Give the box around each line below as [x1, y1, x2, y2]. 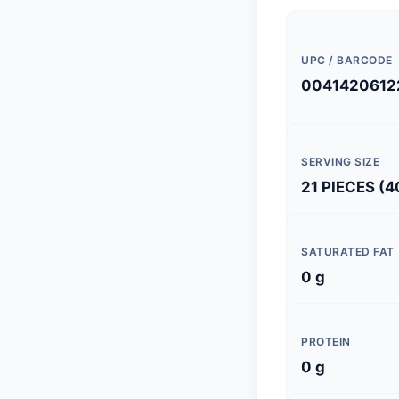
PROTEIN [301, 335, 351, 348]
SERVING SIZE [301, 155, 379, 168]
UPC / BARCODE [301, 53, 393, 67]
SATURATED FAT [301, 245, 395, 258]
